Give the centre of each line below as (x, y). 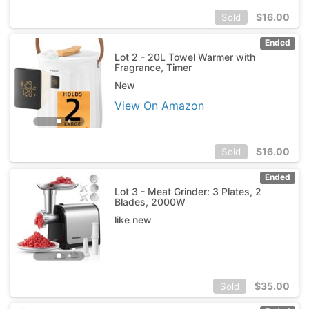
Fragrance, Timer (153, 67)
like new (133, 219)
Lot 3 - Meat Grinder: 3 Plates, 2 (188, 191)
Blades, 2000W (150, 201)
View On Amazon (159, 105)
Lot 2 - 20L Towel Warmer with (185, 57)
